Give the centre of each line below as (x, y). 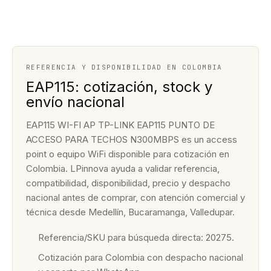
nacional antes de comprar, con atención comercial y (135, 198)
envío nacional (75, 102)
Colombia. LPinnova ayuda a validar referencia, (123, 168)
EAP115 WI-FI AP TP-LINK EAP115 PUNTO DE (120, 125)
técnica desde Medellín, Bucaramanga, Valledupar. (130, 212)
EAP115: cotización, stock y (119, 87)
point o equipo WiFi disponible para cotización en (128, 154)
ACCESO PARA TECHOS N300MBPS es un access (132, 139)
